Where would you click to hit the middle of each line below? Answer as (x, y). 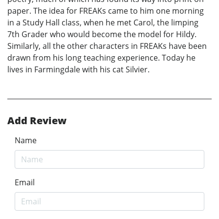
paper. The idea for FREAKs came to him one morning (106, 11)
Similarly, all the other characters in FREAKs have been (107, 46)
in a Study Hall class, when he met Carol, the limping (103, 22)
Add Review (37, 120)
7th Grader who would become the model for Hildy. (102, 34)
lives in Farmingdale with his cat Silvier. (78, 69)
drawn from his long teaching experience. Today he (101, 57)
